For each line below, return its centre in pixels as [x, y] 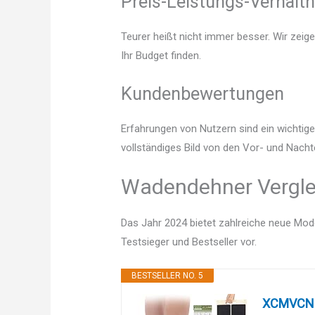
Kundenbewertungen [203, 94]
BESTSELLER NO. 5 [168, 276]
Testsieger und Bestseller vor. [189, 242]
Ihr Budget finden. [161, 56]
